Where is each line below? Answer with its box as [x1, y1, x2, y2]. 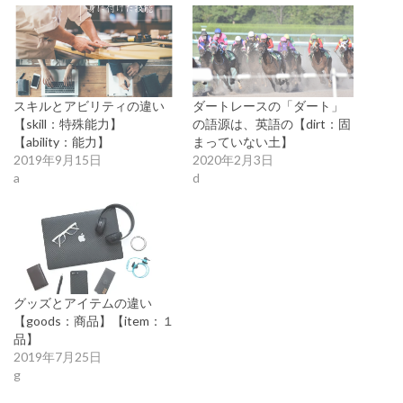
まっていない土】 [193, 133, 293, 149]
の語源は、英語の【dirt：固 [193, 115, 351, 131]
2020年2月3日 [193, 151, 273, 167]
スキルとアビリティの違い [13, 97, 165, 113]
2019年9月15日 [13, 151, 102, 167]
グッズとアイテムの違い [13, 294, 152, 310]
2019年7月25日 [13, 348, 102, 364]
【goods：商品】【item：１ [13, 312, 175, 328]
